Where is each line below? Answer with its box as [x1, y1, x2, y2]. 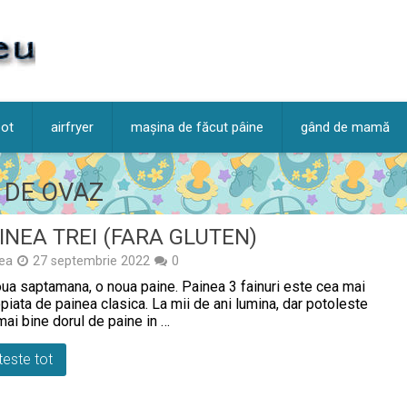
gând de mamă [301, 119, 390, 135]
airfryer [51, 119, 94, 135]
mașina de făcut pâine [131, 119, 263, 135]
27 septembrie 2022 [33, 253, 150, 269]
